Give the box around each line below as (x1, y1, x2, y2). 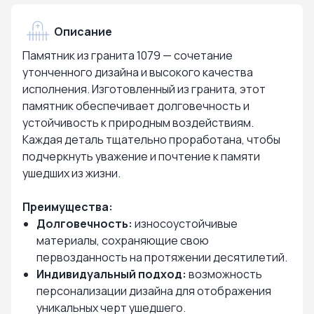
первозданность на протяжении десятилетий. (36, 250, 287, 265)
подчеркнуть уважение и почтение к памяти (22, 149, 260, 164)
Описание (54, 23, 112, 39)
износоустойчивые (132, 216, 238, 231)
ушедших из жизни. (22, 165, 121, 181)
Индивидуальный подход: (36, 266, 186, 282)
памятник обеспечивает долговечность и (22, 98, 250, 114)
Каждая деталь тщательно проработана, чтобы (22, 132, 280, 147)
